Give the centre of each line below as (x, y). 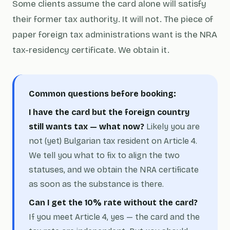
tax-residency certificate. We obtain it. (91, 50)
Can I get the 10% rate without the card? (113, 203)
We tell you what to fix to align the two (104, 155)
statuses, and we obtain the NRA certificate (114, 170)
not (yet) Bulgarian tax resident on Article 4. (113, 141)
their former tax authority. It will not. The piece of (113, 19)
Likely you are (172, 127)
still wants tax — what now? (87, 127)
